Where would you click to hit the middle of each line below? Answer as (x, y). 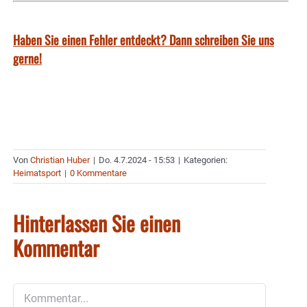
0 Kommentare (98, 173)
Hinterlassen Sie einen (97, 223)
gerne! (27, 58)
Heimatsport (37, 173)
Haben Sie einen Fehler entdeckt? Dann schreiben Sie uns (144, 39)
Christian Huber (60, 160)
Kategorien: (206, 160)
